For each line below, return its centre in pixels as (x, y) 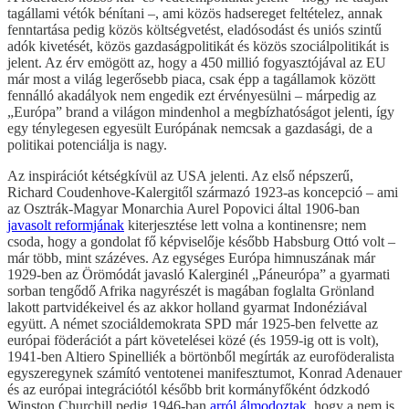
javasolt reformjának (66, 225)
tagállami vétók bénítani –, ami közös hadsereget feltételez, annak (195, 14)
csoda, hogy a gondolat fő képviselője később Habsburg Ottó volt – (201, 242)
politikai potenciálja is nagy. (87, 145)
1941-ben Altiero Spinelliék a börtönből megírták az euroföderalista (201, 357)
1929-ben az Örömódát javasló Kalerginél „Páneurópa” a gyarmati (199, 275)
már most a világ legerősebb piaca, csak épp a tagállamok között (191, 79)
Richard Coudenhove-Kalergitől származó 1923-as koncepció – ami (203, 193)
